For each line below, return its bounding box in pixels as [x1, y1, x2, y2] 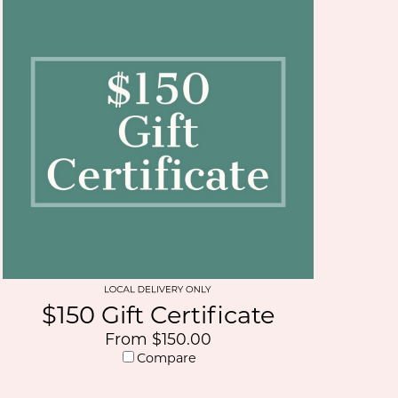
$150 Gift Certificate [41, 300, 275, 330]
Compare [137, 350, 197, 366]
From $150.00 [104, 330, 211, 348]
